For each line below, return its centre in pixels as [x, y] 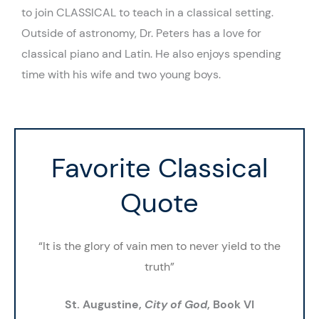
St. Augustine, [105, 304]
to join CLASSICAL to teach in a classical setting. [147, 12]
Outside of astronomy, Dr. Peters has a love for [141, 33]
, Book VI [231, 304]
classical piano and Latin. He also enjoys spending [151, 53]
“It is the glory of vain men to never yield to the [159, 246]
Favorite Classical [159, 168]
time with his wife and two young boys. [121, 74]
